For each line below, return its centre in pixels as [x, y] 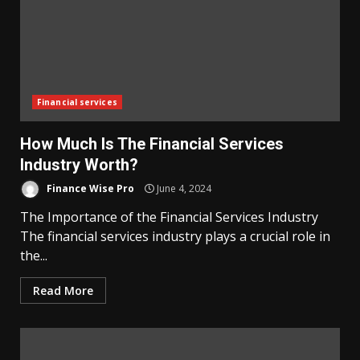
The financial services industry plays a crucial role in [175, 236]
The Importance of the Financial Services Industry [169, 217]
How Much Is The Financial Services [152, 144]
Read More [63, 290]
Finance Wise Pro [89, 188]
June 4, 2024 [183, 188]
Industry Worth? [79, 165]
